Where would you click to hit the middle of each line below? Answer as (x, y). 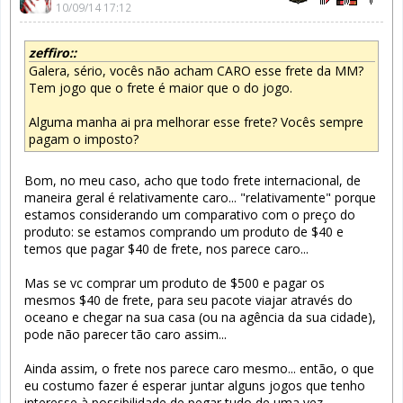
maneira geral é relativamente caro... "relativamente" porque (200, 198)
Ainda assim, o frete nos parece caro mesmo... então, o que (199, 369)
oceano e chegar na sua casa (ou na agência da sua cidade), (200, 318)
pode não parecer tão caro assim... (127, 335)
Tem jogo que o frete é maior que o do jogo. (160, 88)
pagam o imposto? (83, 139)
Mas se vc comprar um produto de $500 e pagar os (175, 283)
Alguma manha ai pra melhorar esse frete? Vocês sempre (196, 122)
